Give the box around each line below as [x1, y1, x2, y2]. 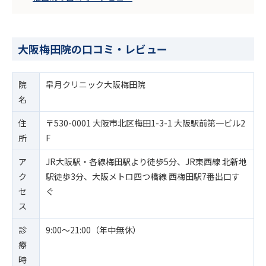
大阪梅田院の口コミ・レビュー [18, 40, 167, 56]
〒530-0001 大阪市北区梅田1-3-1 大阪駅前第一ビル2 [46, 116, 245, 129]
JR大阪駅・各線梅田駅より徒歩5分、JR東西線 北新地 [46, 155, 247, 167]
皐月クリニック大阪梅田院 [46, 78, 145, 90]
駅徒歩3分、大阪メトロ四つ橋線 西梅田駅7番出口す [46, 170, 240, 182]
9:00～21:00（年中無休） [46, 223, 141, 236]
